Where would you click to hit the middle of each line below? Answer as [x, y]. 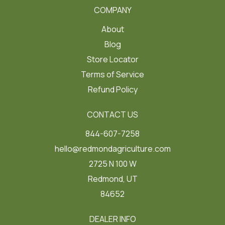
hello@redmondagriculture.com [113, 149]
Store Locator [113, 60]
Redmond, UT [113, 179]
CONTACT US [113, 115]
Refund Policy [113, 90]
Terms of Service [113, 75]
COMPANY [113, 10]
